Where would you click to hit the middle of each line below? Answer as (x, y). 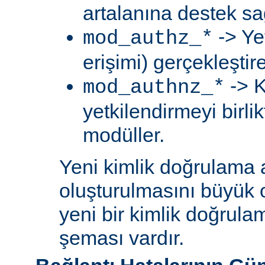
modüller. (124, 135)
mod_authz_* (148, 38)
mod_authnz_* (154, 87)
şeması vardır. (122, 237)
